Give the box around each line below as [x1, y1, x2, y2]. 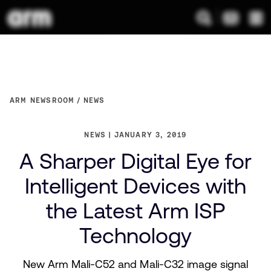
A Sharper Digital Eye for [19, 149, 252, 174]
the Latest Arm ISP [46, 198, 225, 223]
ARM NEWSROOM [10, 96, 75, 104]
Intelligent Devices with [25, 174, 246, 198]
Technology [79, 223, 192, 248]
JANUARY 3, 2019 [114, 131, 187, 139]
